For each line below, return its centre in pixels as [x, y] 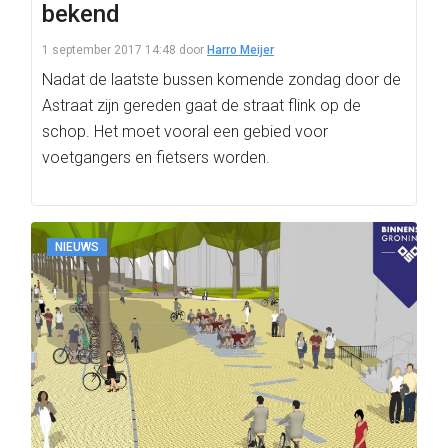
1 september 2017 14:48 [109, 50]
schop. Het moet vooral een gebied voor [185, 131]
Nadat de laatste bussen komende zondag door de [221, 79]
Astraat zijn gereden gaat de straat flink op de [201, 105]
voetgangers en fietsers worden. [156, 157]
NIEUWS [77, 247]
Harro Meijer [240, 50]
